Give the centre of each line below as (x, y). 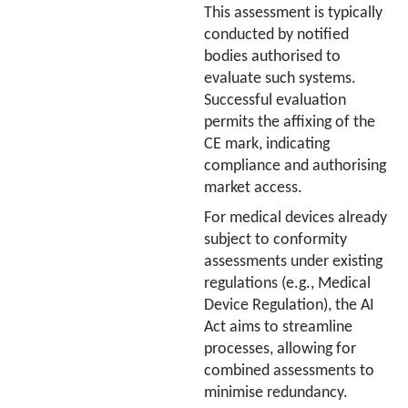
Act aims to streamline (278, 327)
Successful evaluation (275, 101)
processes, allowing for (280, 349)
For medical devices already (296, 218)
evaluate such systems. (280, 79)
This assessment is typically (293, 14)
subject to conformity (275, 240)
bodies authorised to (272, 57)
